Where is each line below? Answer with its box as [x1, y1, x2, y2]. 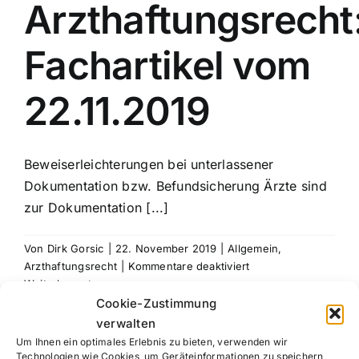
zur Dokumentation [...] [24, 200, 169, 216]
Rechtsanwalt [248, 276, 317, 289]
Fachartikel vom [24, 42, 311, 89]
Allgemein [228, 242, 279, 255]
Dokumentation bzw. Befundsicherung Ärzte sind [24, 178, 327, 194]
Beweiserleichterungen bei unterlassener [24, 156, 274, 172]
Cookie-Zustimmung [96, 295, 217, 311]
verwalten [96, 315, 156, 331]
